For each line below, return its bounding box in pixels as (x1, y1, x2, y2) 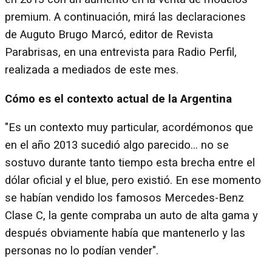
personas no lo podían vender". (5, 244, 158, 258)
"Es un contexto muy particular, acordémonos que (5, 121, 253, 135)
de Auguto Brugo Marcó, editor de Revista (5, 28, 213, 41)
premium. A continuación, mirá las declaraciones (5, 10, 246, 24)
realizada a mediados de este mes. (5, 63, 178, 76)
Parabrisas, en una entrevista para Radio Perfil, (5, 46, 237, 59)
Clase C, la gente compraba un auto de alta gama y (5, 209, 258, 223)
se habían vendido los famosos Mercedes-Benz (5, 191, 244, 205)
